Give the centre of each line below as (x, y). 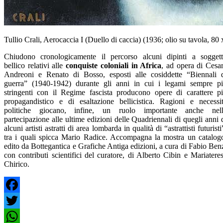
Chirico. (17, 164)
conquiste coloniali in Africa (114, 65)
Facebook (19, 200)
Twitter (15, 216)
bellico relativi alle (35, 65)
